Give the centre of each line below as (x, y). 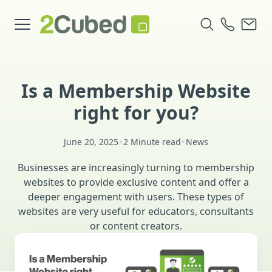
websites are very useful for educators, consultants (136, 211)
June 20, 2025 (91, 142)
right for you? (136, 113)
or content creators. (136, 226)
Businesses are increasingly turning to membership (136, 168)
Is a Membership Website (136, 91)
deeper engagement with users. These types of (136, 197)
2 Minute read (152, 142)
